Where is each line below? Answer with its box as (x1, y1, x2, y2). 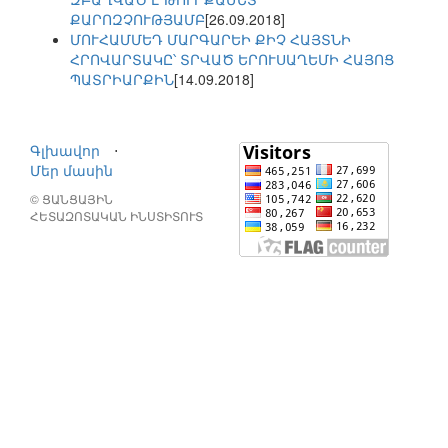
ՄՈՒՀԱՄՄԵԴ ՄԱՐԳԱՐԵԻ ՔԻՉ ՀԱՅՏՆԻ (70, 29, 351, 50)
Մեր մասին (30, 160, 113, 181)
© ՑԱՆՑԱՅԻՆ (30, 190, 113, 208)
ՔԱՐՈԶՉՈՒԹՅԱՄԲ (70, 9, 205, 30)
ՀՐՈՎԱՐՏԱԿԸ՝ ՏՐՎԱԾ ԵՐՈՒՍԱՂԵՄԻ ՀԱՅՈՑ (70, 49, 394, 70)
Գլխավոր (30, 140, 100, 161)
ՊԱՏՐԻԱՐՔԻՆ (70, 69, 174, 90)
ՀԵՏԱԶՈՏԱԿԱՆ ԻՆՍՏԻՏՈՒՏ (30, 207, 203, 225)
